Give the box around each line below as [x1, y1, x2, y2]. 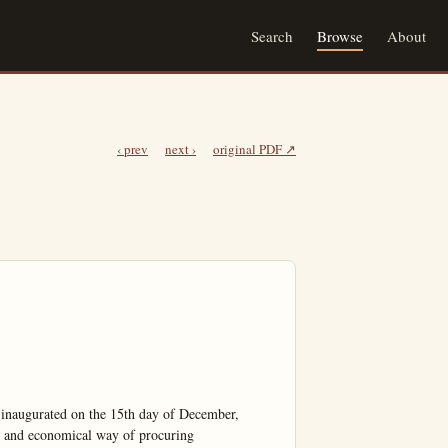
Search [251, 25, 293, 46]
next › [165, 140, 196, 158]
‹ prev [117, 140, 148, 158]
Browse [317, 25, 363, 46]
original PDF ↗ [213, 140, 296, 158]
